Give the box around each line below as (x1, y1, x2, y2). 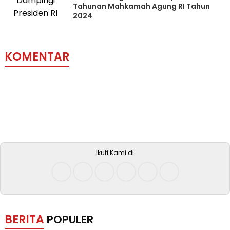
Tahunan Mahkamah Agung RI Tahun (73, 1, 210, 11)
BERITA (4, 212, 44, 227)
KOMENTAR (4, 49, 69, 65)
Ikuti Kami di (96, 148, 134, 157)
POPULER (46, 212, 93, 227)
